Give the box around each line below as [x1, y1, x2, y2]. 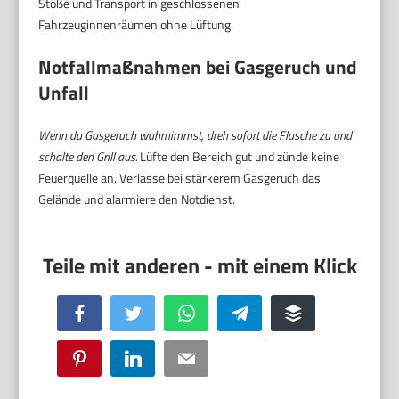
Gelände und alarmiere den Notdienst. [38, 190, 236, 209]
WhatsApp [193, 304, 243, 322]
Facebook [86, 304, 130, 322]
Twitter [140, 304, 172, 322]
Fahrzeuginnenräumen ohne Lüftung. [38, 15, 234, 35]
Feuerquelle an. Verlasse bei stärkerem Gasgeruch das [38, 168, 322, 188]
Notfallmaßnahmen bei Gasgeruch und [38, 53, 358, 82]
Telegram [247, 304, 289, 322]
